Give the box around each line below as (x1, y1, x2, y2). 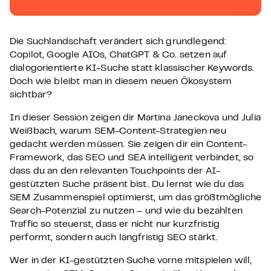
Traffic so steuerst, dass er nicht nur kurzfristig (10, 220, 220, 229)
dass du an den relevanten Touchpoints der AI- (10, 167, 221, 175)
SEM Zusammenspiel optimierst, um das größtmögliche (10, 194, 262, 202)
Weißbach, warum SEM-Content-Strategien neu (10, 127, 226, 135)
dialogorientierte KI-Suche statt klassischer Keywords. (10, 64, 255, 73)
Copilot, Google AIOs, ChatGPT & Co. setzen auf (10, 51, 227, 59)
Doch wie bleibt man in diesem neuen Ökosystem (10, 77, 232, 86)
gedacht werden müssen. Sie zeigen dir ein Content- (10, 140, 247, 149)
